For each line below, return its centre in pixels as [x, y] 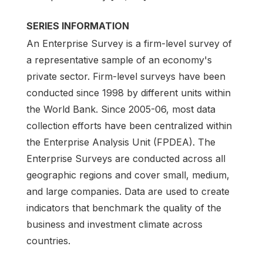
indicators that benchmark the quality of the [124, 208]
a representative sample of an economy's [119, 60]
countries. [48, 240]
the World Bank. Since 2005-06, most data [121, 109]
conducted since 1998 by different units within [129, 92]
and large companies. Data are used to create [128, 191]
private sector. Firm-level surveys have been [126, 76]
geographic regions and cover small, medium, [128, 175]
